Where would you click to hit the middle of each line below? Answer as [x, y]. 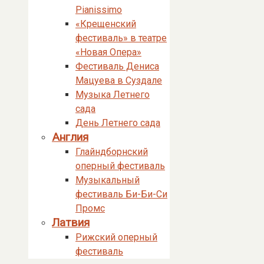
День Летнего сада [118, 123]
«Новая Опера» [108, 52]
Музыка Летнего [113, 95]
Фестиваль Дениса [117, 66]
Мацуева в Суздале [119, 80]
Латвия [71, 222]
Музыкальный [108, 180]
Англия [70, 137]
